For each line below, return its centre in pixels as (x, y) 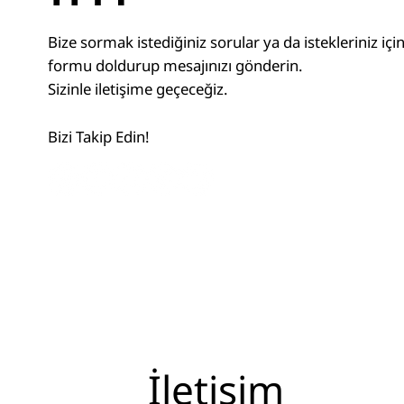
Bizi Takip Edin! (99, 137)
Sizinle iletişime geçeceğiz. (138, 88)
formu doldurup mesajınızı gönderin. (176, 65)
